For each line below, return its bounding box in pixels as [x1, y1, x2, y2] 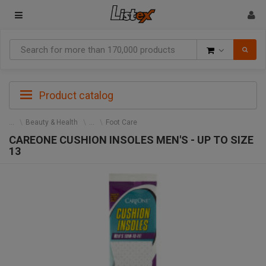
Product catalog [37, 89, 113, 102]
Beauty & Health [26, 118, 78, 126]
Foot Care [106, 118, 137, 126]
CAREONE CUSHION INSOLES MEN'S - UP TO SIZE [9, 134, 254, 146]
